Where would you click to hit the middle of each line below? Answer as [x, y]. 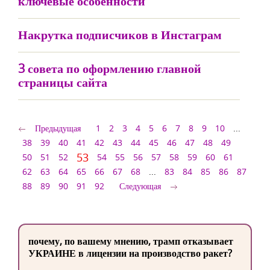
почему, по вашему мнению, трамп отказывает [131, 241]
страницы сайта [63, 82]
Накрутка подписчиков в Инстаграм [120, 35]
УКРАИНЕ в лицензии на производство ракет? [130, 253]
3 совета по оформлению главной [110, 68]
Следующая [140, 186]
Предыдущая [58, 128]
